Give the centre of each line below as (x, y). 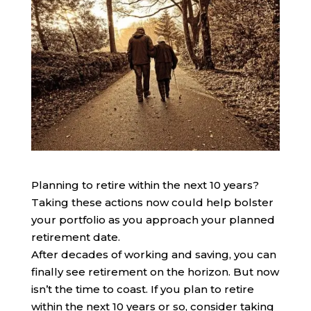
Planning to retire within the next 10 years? (145, 185)
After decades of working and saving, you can (153, 255)
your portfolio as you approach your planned (153, 220)
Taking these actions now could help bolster (152, 203)
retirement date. (75, 237)
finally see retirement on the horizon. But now (155, 272)
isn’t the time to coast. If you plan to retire (142, 289)
